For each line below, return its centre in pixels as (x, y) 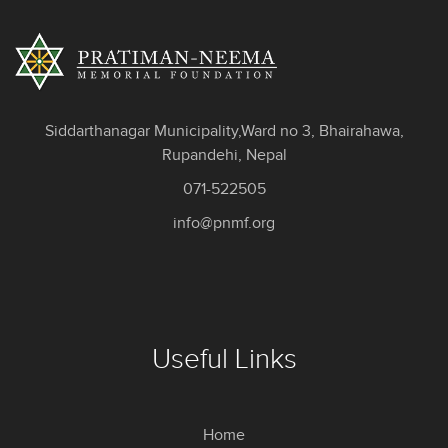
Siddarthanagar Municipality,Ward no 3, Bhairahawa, (224, 132)
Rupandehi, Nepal (224, 156)
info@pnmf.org (224, 224)
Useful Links (224, 360)
